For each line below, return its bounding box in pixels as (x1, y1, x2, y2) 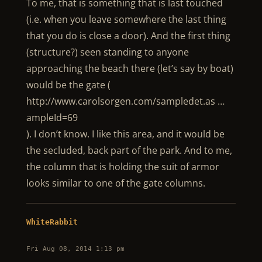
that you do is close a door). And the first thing (26, 29, 230, 42)
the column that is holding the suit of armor (26, 160, 219, 173)
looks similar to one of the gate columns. (26, 177, 205, 189)
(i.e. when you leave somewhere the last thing (26, 13, 226, 26)
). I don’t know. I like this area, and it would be (26, 127, 225, 140)
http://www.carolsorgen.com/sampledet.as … (26, 95, 225, 108)
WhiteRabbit (26, 218, 78, 226)
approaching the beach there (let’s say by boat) (26, 62, 233, 75)
